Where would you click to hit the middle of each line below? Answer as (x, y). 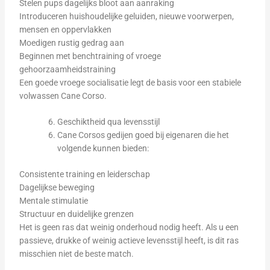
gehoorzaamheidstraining (67, 69)
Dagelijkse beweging (57, 187)
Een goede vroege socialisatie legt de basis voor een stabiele (130, 83)
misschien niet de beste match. (76, 254)
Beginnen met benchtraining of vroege (90, 56)
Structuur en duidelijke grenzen (76, 214)
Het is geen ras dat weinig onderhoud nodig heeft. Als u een (129, 227)
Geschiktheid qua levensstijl (108, 122)
